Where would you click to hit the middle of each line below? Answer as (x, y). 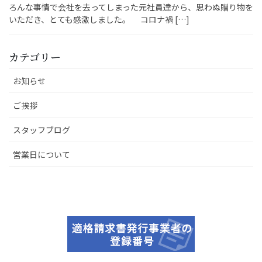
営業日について (42, 155)
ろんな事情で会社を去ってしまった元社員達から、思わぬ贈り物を (131, 7)
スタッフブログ (42, 130)
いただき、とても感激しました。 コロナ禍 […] (99, 20)
